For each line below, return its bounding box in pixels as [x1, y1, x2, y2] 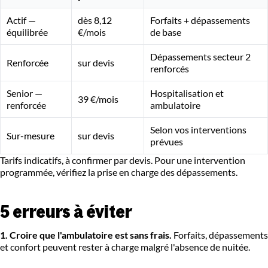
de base [150, 26, 181, 38]
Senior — [7, 87, 42, 99]
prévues [150, 136, 183, 148]
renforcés [150, 63, 189, 75]
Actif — [7, 14, 36, 26]
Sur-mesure [7, 130, 54, 142]
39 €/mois [78, 93, 118, 105]
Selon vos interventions [150, 124, 246, 136]
